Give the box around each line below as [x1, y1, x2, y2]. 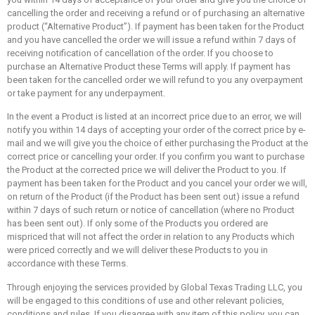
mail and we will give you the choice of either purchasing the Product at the [7, 138, 308, 149]
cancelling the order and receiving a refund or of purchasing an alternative [7, 7, 304, 18]
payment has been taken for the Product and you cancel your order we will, [7, 178, 307, 189]
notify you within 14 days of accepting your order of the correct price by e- [7, 124, 306, 136]
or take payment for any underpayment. [7, 87, 165, 98]
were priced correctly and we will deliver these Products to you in [7, 245, 268, 256]
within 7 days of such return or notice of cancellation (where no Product [7, 205, 295, 216]
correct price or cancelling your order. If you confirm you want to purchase [7, 151, 304, 162]
